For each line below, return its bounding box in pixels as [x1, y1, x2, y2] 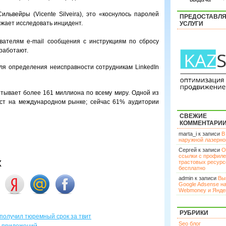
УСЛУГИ [180, 20, 203, 27]
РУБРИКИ [180, 209, 208, 216]
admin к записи [179, 175, 218, 181]
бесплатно [179, 165, 205, 171]
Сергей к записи [179, 147, 221, 153]
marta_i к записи [179, 131, 221, 137]
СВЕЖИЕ [180, 112, 207, 120]
